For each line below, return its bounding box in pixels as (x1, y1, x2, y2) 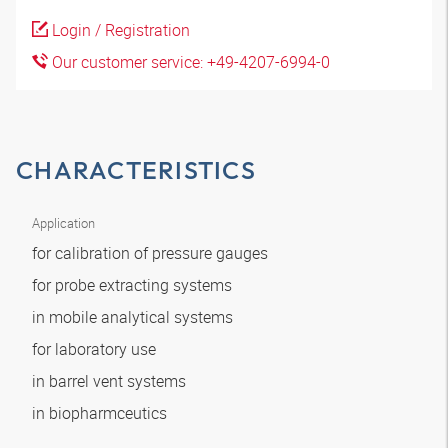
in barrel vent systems (32, 370, 190, 392)
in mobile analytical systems (32, 306, 237, 328)
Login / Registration (48, 19, 190, 41)
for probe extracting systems (32, 274, 236, 296)
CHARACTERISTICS (16, 154, 256, 186)
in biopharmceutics (32, 402, 171, 424)
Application (32, 214, 95, 232)
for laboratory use (32, 338, 160, 360)
